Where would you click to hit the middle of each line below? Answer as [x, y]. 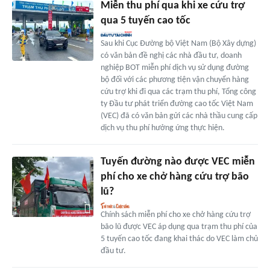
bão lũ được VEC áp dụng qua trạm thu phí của [179, 227]
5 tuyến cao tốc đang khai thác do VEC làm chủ [179, 239]
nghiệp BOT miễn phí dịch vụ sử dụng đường [174, 67]
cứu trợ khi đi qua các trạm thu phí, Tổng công [178, 92]
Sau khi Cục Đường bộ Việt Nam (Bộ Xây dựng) [178, 43]
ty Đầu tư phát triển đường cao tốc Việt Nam [177, 104]
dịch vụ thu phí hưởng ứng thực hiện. [162, 128]
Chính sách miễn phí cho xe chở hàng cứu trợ [175, 215]
